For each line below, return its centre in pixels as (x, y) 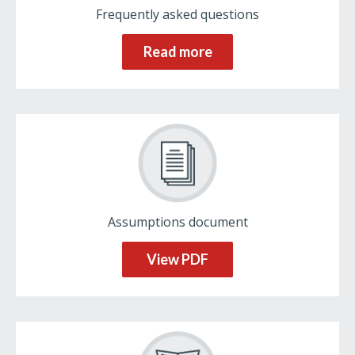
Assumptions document (177, 222)
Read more (177, 52)
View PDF (177, 259)
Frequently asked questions (177, 14)
